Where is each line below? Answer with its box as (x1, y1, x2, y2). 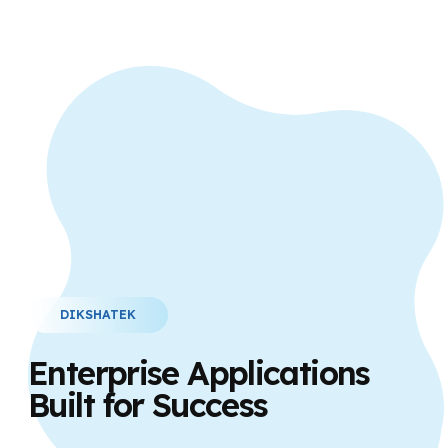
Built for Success (28, 383, 268, 425)
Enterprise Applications (28, 351, 370, 393)
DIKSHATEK (60, 306, 136, 322)
